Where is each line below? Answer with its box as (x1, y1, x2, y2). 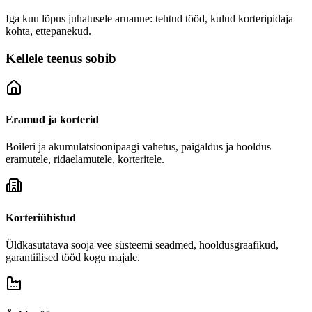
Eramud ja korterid (6, 114, 99, 126)
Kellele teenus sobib (6, 51, 116, 66)
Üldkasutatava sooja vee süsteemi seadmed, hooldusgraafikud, (6, 238, 279, 251)
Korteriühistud (6, 211, 76, 224)
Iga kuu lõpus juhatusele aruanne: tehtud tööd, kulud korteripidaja (6, 13, 293, 25)
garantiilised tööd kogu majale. (6, 251, 140, 263)
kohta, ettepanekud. (6, 25, 91, 38)
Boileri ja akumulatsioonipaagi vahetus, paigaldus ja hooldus (6, 141, 271, 153)
